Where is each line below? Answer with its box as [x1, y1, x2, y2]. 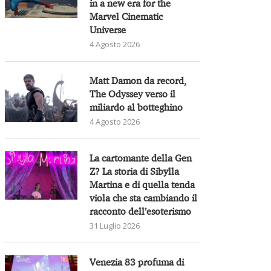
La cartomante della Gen [90, 151, 192, 164]
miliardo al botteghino [90, 100, 183, 113]
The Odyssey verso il [90, 87, 176, 100]
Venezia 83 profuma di [90, 255, 184, 268]
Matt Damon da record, [90, 74, 187, 87]
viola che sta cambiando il [90, 191, 198, 204]
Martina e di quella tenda [90, 178, 195, 191]
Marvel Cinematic [90, 10, 163, 22]
